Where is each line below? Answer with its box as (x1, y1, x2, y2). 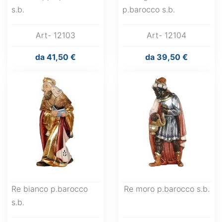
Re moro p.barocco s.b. (123, 184, 210, 194)
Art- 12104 (147, 30, 186, 40)
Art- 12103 (36, 30, 75, 40)
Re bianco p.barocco (11, 184, 88, 194)
